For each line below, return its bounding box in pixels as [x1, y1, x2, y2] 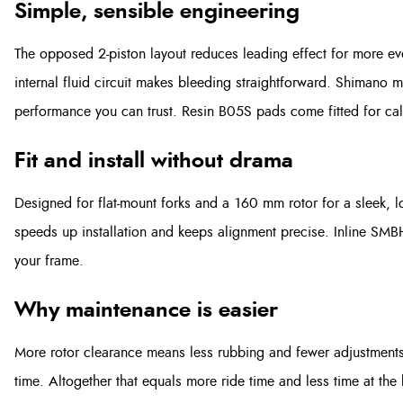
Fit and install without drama [14, 150, 293, 172]
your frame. [14, 254, 84, 268]
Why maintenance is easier [14, 300, 278, 321]
